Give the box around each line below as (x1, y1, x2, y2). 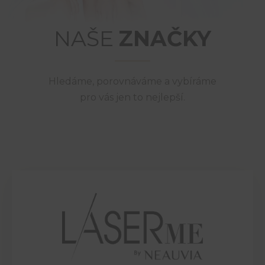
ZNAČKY (119, 25, 211, 52)
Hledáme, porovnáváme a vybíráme (49, 76, 216, 88)
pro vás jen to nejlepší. (80, 92, 185, 104)
